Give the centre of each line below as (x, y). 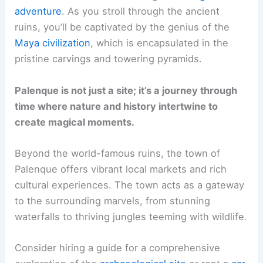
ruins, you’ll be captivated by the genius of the (122, 27)
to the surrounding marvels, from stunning (113, 200)
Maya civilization (53, 43)
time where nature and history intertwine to (117, 106)
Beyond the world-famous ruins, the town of (118, 153)
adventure (38, 11)
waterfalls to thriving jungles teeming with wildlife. (131, 216)
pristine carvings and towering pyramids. (109, 59)
